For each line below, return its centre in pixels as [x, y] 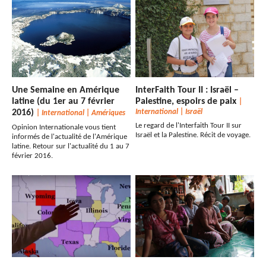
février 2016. [32, 156]
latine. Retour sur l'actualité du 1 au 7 [71, 147]
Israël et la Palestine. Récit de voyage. [193, 135]
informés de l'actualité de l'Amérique [69, 137]
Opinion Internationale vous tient [64, 128]
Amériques [108, 113]
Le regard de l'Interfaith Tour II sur [189, 126]
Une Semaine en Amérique [66, 91]
